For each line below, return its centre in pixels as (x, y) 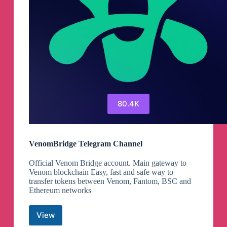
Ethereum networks (60, 190)
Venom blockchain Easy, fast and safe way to (101, 172)
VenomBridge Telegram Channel (85, 143)
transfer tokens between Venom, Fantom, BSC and (110, 181)
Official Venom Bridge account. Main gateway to (107, 163)
